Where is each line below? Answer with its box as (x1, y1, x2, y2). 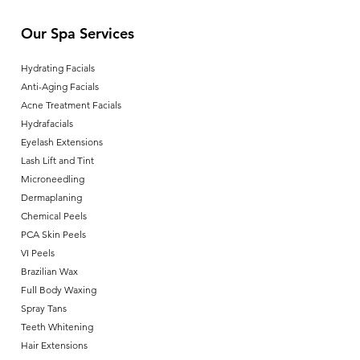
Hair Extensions (21, 339, 88, 351)
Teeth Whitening (21, 321, 93, 333)
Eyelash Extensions (21, 136, 103, 148)
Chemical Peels (21, 210, 87, 222)
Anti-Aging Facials (21, 80, 99, 92)
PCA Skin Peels (21, 228, 86, 240)
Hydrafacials (21, 117, 73, 129)
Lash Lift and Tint (21, 154, 94, 166)
